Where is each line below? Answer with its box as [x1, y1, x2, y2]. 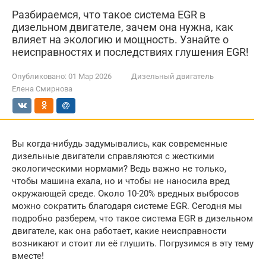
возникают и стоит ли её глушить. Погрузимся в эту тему [12, 238, 254, 249]
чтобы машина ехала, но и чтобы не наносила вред [12, 176, 230, 186]
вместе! [12, 251, 44, 261]
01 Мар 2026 [68, 72, 112, 81]
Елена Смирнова [12, 84, 72, 93]
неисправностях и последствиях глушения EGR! [12, 46, 249, 58]
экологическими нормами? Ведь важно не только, [12, 163, 226, 174]
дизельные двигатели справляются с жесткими [12, 151, 214, 161]
